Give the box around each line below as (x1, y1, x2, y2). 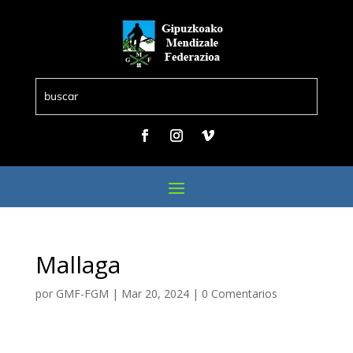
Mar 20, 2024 (121, 286, 189, 301)
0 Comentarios (201, 286, 277, 301)
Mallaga (35, 248, 121, 281)
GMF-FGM (55, 286, 109, 301)
